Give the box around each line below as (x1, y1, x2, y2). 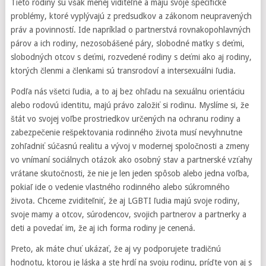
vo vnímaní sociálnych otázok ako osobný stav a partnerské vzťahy (10, 155, 252, 164)
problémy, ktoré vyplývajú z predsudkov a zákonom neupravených (10, 11, 252, 21)
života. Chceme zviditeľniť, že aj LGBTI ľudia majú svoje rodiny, (10, 196, 240, 205)
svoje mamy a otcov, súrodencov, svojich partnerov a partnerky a (10, 210, 246, 219)
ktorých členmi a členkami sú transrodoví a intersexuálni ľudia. (10, 66, 236, 75)
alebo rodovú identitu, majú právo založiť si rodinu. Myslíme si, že (10, 100, 249, 110)
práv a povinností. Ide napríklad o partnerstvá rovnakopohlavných (10, 25, 251, 34)
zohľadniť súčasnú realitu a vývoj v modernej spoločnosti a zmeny (10, 141, 249, 151)
